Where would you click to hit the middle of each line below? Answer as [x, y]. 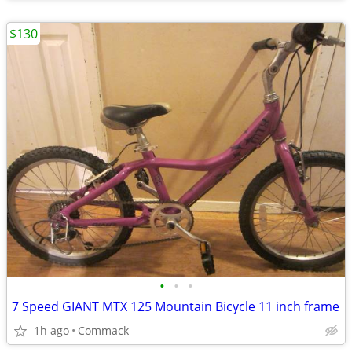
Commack [103, 330]
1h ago [51, 330]
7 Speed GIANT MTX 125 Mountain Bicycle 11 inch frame [176, 306]
